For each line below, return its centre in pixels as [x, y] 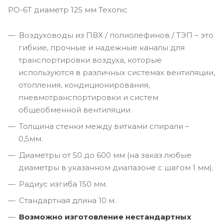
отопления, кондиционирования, [84, 85]
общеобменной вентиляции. [75, 110]
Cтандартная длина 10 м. [67, 200]
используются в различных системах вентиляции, [117, 72]
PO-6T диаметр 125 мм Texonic [68, 9]
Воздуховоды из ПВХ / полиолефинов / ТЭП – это [116, 35]
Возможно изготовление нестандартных [105, 217]
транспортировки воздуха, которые [90, 60]
